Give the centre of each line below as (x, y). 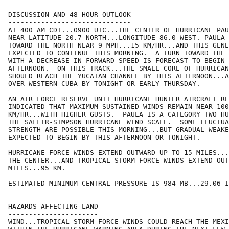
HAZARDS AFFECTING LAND (53, 207)
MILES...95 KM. (37, 168)
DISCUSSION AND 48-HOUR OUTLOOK (70, 15)
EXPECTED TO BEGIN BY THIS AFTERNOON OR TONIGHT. (104, 138)
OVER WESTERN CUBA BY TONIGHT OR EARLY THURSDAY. (104, 84)
